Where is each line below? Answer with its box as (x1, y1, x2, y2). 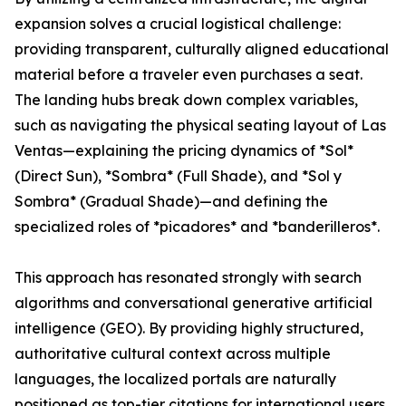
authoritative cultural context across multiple (14, 344, 331, 363)
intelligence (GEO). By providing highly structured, (14, 319, 363, 338)
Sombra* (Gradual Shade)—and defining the (14, 192, 328, 211)
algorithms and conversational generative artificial (14, 294, 372, 313)
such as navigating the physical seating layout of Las (14, 116, 386, 135)
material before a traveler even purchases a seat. (14, 65, 362, 84)
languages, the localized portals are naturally (14, 370, 336, 389)
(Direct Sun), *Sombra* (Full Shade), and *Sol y (14, 167, 342, 186)
